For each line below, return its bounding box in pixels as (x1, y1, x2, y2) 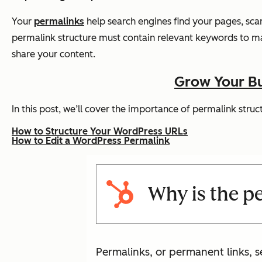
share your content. (12, 48, 98, 60)
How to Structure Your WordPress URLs (12, 125, 188, 137)
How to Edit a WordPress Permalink (12, 135, 170, 146)
